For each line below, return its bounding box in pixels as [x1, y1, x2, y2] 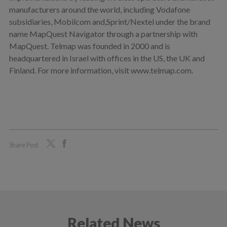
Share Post [9, 140, 39, 149]
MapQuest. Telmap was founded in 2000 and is [9, 41, 170, 51]
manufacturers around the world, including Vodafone [9, 4, 190, 14]
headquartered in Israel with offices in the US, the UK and [9, 53, 205, 63]
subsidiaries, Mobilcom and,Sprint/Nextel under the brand [9, 16, 210, 26]
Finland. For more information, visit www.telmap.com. [9, 65, 193, 75]
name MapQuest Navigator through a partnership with [9, 28, 198, 39]
